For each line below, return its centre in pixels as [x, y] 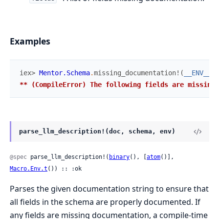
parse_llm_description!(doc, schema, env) [97, 131]
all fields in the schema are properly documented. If [105, 202]
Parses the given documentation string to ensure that [109, 189]
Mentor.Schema [65, 73]
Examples [30, 41]
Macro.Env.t [29, 169]
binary [119, 157]
